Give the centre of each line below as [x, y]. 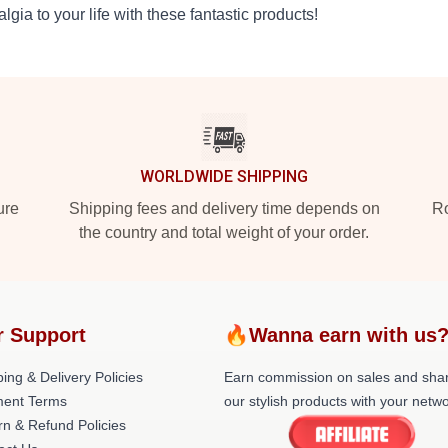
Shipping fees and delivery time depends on [224, 208]
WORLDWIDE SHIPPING [224, 176]
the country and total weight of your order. [224, 232]
